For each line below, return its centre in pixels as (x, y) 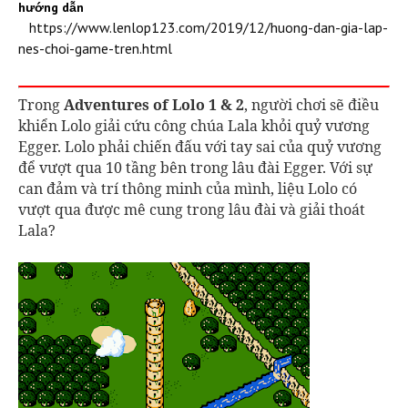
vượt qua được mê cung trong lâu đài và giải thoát (192, 209)
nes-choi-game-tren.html (95, 48)
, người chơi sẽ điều (311, 104)
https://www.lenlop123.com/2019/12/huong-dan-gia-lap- (209, 27)
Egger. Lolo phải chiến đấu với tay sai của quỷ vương (200, 146)
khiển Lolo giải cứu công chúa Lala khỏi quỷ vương (194, 125)
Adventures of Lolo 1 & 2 (154, 104)
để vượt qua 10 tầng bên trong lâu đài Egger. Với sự (195, 167)
